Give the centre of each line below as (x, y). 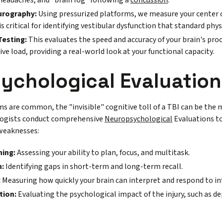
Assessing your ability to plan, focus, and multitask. (103, 153)
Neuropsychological (139, 119)
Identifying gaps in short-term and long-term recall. (93, 167)
